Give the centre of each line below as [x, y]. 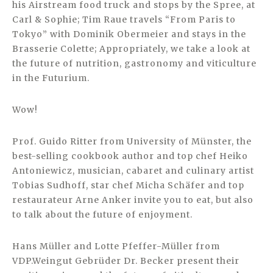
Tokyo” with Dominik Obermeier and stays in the [129, 34]
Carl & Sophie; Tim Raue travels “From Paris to [124, 19]
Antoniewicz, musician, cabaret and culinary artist [133, 171]
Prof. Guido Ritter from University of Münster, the [132, 141]
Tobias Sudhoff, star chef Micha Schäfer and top [128, 185]
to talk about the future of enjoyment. [102, 214]
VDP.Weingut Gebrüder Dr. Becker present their [126, 261]
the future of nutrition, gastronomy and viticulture [134, 63]
